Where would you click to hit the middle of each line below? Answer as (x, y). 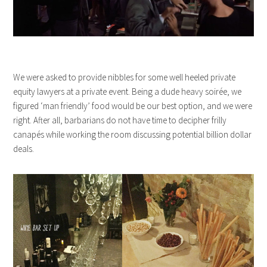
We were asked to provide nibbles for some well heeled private (125, 77)
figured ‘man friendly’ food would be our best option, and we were (133, 105)
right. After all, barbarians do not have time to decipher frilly (120, 120)
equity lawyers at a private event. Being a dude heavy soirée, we (128, 91)
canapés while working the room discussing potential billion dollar (133, 134)
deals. (24, 148)
